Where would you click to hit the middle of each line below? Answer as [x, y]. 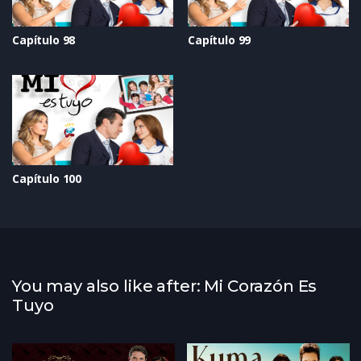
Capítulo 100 [47, 178]
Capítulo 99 [220, 39]
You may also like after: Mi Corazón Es [165, 286]
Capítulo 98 [44, 39]
